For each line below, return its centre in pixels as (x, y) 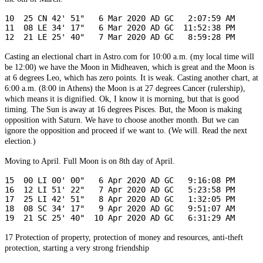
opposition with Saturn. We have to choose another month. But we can (122, 120)
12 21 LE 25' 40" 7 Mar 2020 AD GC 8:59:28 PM (120, 37)
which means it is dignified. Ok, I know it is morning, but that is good (122, 99)
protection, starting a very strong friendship (77, 248)
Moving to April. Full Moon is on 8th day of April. (90, 161)
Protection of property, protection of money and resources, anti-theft (129, 237)
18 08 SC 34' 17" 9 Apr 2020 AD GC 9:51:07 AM (120, 208)
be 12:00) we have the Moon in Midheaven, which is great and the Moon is (129, 67)
